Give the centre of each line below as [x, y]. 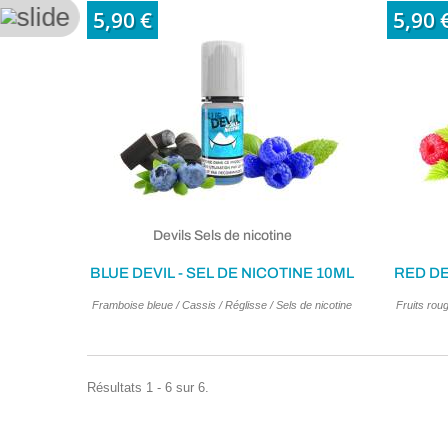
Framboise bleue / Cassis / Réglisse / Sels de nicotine [222, 304]
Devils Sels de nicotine [222, 235]
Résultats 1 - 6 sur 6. [148, 388]
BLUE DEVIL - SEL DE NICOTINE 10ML [222, 272]
